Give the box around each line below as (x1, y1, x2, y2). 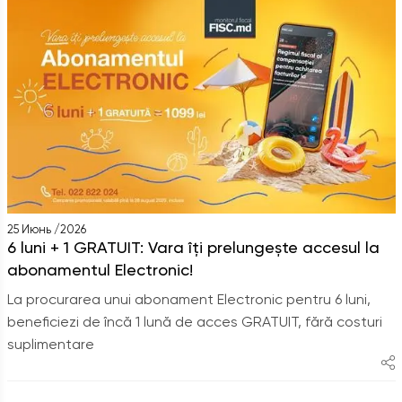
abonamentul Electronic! (6, 259, 193, 279)
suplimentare (6, 335, 94, 353)
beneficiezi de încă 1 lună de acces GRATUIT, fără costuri (6, 312, 382, 330)
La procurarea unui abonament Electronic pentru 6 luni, (6, 290, 371, 308)
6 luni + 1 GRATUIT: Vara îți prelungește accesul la (6, 237, 380, 257)
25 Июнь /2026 (6, 222, 86, 236)
